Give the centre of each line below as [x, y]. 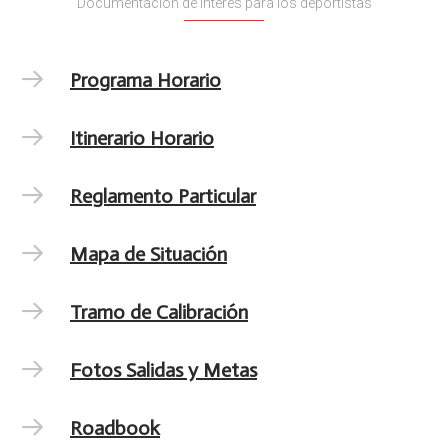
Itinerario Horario [142, 138]
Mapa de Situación [148, 254]
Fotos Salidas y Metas [163, 370]
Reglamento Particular [163, 196]
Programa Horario [145, 80]
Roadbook [115, 428]
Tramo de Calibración [159, 312]
